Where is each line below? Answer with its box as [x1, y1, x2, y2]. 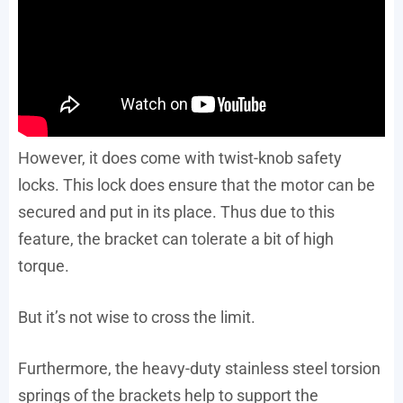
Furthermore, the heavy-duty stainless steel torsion [18, 359, 381, 379]
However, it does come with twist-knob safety [18, 148, 342, 168]
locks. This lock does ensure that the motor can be [18, 175, 375, 195]
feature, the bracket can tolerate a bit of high [18, 229, 334, 249]
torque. [18, 256, 69, 276]
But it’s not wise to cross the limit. [18, 308, 255, 327]
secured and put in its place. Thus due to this [18, 202, 335, 222]
